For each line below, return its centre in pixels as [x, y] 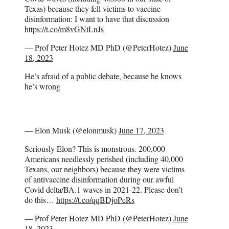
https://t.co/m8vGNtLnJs [64, 29]
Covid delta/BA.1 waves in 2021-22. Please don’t [104, 190]
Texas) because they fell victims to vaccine [93, 9]
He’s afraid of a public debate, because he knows [103, 76]
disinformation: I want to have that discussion [97, 19]
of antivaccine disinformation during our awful [99, 179]
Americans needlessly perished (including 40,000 [104, 159]
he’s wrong [42, 86]
